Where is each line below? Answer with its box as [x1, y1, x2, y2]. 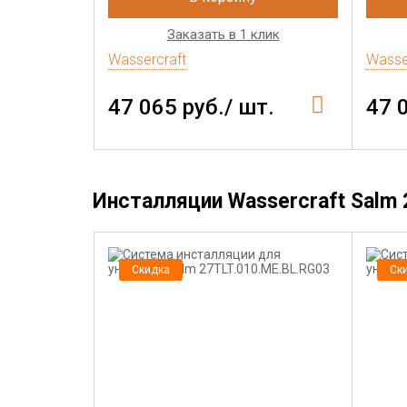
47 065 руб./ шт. [108, 94, 274, 120]
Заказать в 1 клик [166, 26, 280, 43]
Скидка [132, 263, 170, 276]
